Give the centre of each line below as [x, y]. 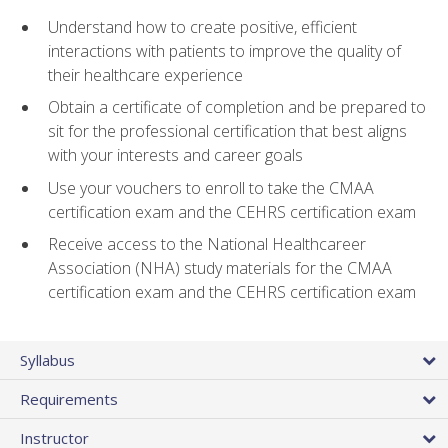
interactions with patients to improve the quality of [224, 50]
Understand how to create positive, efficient [202, 26]
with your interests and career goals [175, 155]
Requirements [69, 398]
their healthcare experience [145, 74]
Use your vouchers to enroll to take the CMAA [211, 187]
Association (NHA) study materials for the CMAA [220, 268]
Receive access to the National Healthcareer [207, 244]
